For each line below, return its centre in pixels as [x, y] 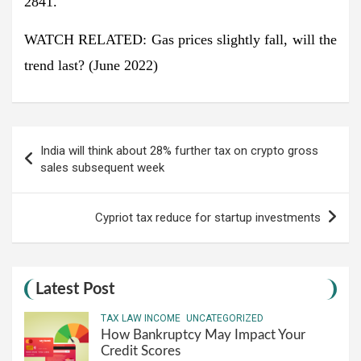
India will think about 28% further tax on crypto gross [179, 150]
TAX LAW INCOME [141, 318]
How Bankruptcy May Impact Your [203, 334]
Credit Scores [142, 351]
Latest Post [75, 289]
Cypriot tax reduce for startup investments [208, 217]
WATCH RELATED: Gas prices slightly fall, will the [180, 39]
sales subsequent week [102, 167]
